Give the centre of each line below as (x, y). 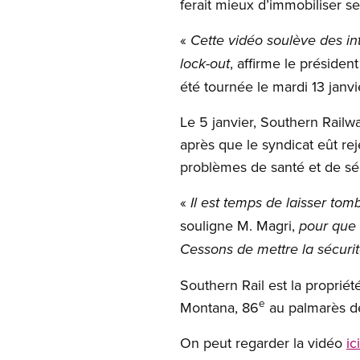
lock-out (205, 64)
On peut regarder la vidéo (263, 343)
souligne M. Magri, (239, 225)
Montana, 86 (219, 307)
